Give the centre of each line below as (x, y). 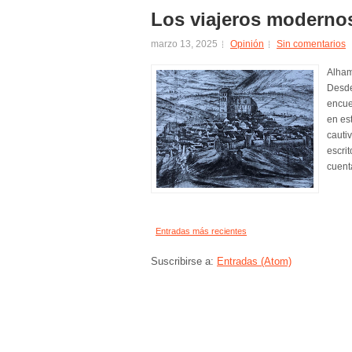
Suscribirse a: (184, 261)
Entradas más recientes (201, 231)
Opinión (247, 44)
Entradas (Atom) (254, 261)
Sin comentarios (311, 44)
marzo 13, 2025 (184, 44)
